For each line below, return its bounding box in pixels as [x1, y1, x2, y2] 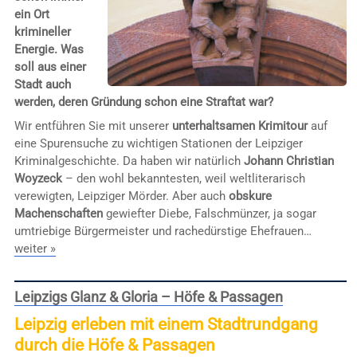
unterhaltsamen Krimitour [171, 118, 308, 133]
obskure [228, 188, 272, 203]
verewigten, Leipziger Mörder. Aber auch [14, 188, 229, 203]
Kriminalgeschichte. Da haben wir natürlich [14, 153, 244, 168]
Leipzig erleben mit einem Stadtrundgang [14, 314, 318, 334]
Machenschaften [14, 206, 103, 221]
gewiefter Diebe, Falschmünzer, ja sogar [102, 206, 316, 221]
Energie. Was [14, 42, 84, 57]
